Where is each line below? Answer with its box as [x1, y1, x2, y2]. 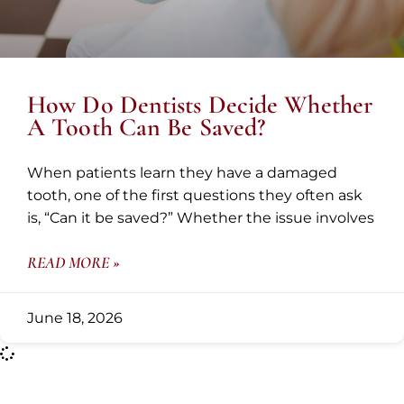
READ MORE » [27, 252, 120, 272]
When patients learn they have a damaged [27, 163, 337, 181]
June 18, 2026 [27, 308, 123, 326]
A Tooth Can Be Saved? [27, 111, 266, 142]
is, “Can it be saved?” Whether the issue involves [27, 208, 374, 226]
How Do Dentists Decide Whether [27, 88, 373, 120]
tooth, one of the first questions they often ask [27, 186, 363, 204]
